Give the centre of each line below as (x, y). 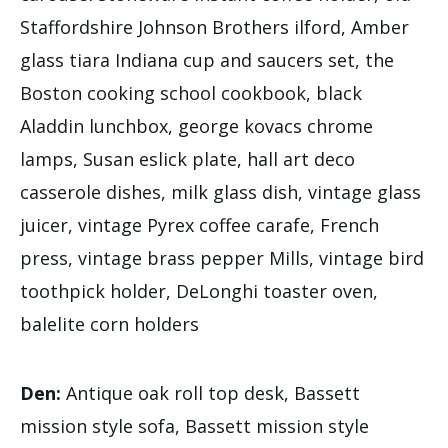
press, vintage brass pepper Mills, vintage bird (222, 257)
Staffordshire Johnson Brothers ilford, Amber (214, 26)
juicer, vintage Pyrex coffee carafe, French (199, 224)
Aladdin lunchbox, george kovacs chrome (196, 125)
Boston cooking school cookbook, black (191, 92)
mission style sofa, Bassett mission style (194, 425)
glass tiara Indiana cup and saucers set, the (207, 59)
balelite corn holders (109, 323)
